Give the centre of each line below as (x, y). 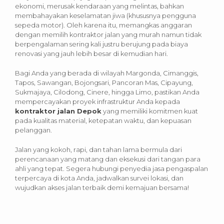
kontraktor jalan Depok (58, 111)
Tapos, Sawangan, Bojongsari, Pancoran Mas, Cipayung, (104, 82)
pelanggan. (33, 130)
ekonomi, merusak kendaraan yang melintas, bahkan (99, 6)
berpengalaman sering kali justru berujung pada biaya (101, 44)
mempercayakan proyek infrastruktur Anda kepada (97, 101)
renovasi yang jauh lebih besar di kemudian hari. (91, 53)
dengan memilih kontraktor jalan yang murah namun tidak (108, 34)
